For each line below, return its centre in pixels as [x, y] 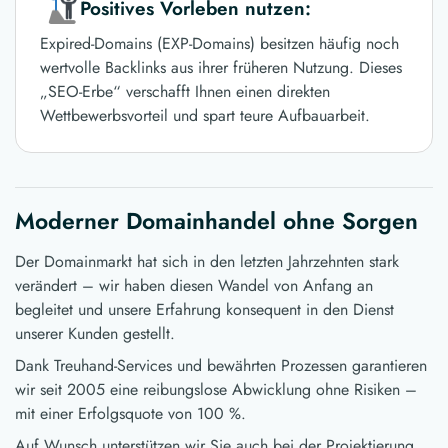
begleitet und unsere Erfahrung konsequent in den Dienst [204, 310]
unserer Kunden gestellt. [95, 334]
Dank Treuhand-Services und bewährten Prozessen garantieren [221, 366]
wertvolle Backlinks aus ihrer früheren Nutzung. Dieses [221, 68]
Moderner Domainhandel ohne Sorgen [216, 221]
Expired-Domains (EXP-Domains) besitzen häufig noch [219, 44]
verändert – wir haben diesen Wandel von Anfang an [194, 286]
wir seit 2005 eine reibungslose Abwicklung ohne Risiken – [216, 390]
